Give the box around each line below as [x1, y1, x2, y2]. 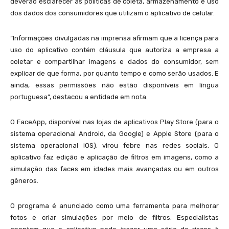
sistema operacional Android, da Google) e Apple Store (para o [10, 130, 219, 138]
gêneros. [10, 177, 38, 185]
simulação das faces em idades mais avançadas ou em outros [10, 165, 219, 173]
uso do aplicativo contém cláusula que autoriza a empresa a [10, 46, 219, 54]
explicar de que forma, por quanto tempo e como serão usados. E [10, 70, 219, 77]
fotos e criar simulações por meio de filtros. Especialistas [10, 214, 219, 221]
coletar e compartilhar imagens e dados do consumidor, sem [10, 58, 219, 65]
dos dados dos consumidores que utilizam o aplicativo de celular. [10, 9, 215, 17]
